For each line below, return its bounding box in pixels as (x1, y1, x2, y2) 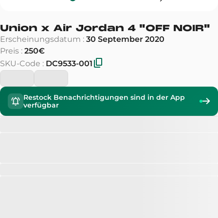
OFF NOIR (145, 22, 204, 34)
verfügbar (23, 101, 59, 109)
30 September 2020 (86, 35, 164, 44)
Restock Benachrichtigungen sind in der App (23, 93, 185, 102)
